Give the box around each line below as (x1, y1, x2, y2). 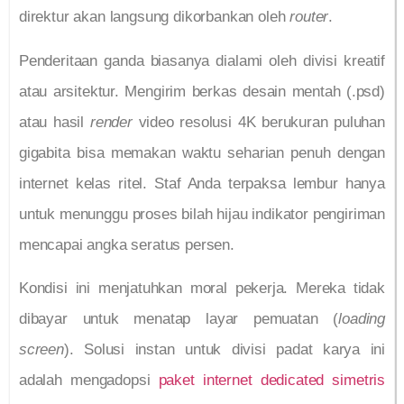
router (289, 8, 329, 26)
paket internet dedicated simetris (158, 372, 385, 390)
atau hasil (19, 113, 90, 131)
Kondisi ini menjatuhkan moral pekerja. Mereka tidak (19, 280, 385, 298)
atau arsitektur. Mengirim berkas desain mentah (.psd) (19, 82, 385, 100)
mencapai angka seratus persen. (19, 235, 234, 253)
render (89, 113, 133, 131)
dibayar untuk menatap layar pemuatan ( (19, 310, 339, 328)
